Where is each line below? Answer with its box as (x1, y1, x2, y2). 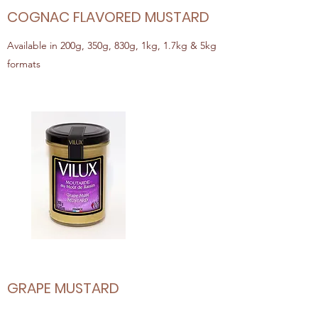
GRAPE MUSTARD (7, 278, 119, 298)
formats (7, 57, 40, 70)
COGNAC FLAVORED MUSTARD (7, 7, 209, 27)
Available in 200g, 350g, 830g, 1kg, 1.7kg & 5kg (7, 39, 216, 52)
